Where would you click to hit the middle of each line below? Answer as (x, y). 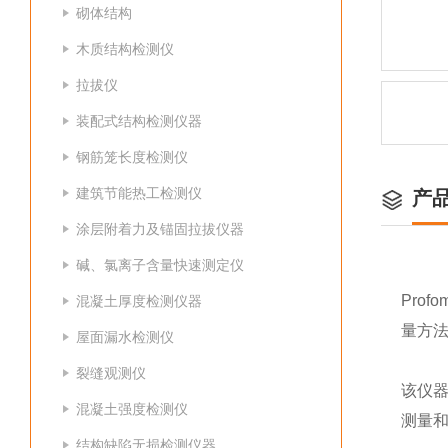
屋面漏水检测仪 (125, 337)
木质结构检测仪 (125, 49)
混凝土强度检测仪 (132, 409)
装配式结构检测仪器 (139, 121)
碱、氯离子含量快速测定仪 (160, 265)
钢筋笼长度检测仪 (132, 157)
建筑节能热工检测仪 (139, 193)
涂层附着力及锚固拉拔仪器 (160, 229)
